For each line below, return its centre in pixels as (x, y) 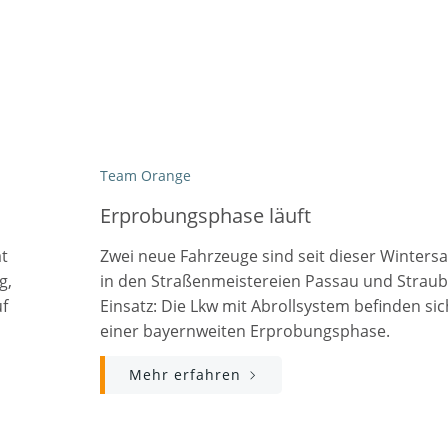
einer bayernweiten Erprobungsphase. (245, 331)
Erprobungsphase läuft (205, 215)
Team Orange (145, 175)
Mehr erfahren (185, 374)
